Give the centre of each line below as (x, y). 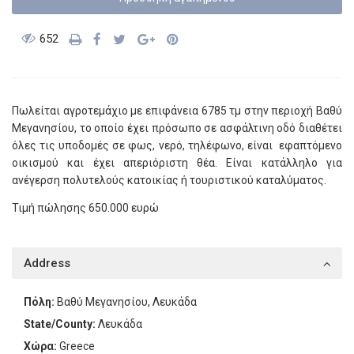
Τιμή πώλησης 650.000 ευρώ (85, 208)
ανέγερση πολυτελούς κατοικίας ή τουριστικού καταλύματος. (169, 180)
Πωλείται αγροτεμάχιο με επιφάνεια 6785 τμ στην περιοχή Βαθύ (177, 111)
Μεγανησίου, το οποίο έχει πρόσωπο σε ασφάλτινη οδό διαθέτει (177, 128)
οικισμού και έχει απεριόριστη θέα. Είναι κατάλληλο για (177, 163)
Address (47, 263)
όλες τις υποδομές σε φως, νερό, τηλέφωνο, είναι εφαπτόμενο (177, 145)
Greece (76, 346)
